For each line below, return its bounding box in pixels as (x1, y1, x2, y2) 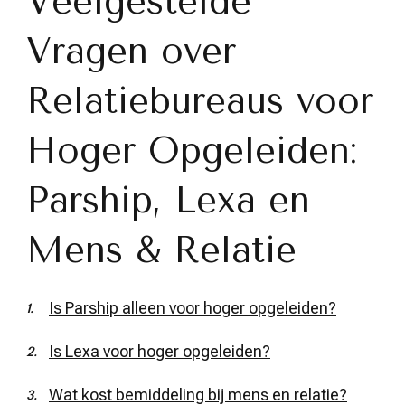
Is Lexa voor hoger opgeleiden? (49, 341, 270, 361)
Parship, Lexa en (26, 179, 310, 221)
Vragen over (26, 30, 236, 72)
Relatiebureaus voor (26, 80, 373, 122)
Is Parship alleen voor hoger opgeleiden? (49, 297, 336, 317)
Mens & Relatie (26, 229, 297, 271)
